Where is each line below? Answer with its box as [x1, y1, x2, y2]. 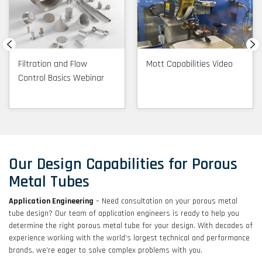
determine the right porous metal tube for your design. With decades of [9, 220, 253, 231]
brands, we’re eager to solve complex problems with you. [9, 244, 202, 256]
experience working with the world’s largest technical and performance [9, 232, 250, 243]
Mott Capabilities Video [146, 57, 233, 70]
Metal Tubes [9, 171, 89, 192]
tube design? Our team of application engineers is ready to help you [9, 208, 239, 219]
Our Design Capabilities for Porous [9, 153, 237, 175]
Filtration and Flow [18, 57, 87, 70]
